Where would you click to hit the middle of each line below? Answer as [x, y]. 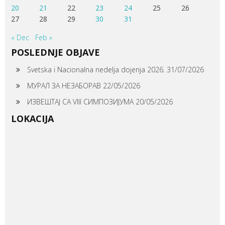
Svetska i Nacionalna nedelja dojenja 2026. [96, 69]
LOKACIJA [32, 119]
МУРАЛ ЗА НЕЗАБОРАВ [64, 85]
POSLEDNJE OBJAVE [55, 52]
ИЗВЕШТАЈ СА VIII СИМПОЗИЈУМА [80, 101]
